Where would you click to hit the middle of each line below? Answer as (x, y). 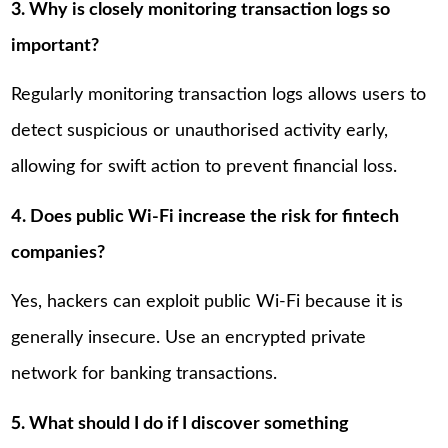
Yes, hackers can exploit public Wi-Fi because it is (207, 302)
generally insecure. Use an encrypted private (189, 338)
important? (55, 45)
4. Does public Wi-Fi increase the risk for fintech (205, 216)
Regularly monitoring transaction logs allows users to (219, 95)
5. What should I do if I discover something (180, 423)
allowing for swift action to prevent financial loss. (204, 167)
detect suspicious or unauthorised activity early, (200, 131)
